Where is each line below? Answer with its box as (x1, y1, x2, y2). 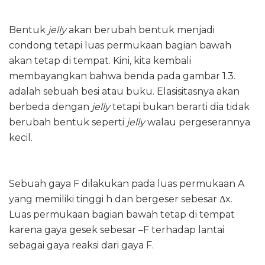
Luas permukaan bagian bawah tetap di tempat (9, 209, 235, 221)
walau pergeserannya (147, 117, 250, 128)
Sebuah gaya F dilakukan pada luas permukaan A (9, 178, 244, 190)
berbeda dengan (9, 101, 92, 113)
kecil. (9, 132, 33, 144)
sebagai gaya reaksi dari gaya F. (9, 240, 154, 251)
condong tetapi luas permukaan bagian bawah (9, 40, 231, 51)
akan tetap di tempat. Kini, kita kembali (9, 55, 191, 67)
